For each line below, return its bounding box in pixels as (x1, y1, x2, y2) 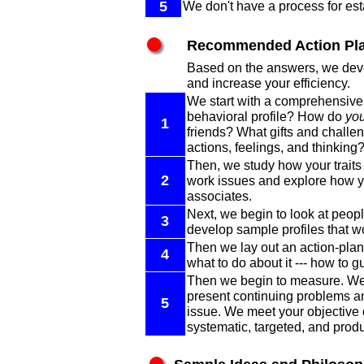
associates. (186, 188, 252, 203)
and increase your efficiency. (186, 76, 350, 90)
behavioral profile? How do (186, 109, 345, 123)
